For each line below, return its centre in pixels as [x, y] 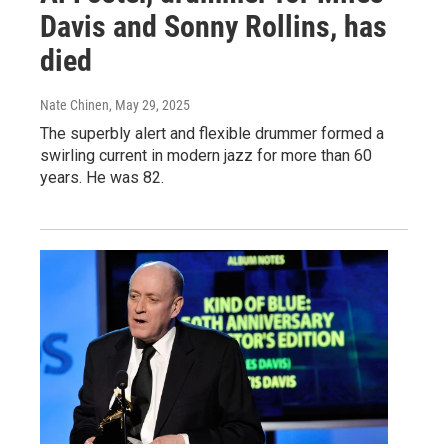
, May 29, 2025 [149, 105]
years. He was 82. [102, 178]
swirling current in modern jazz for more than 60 [206, 156]
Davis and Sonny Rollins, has [213, 27]
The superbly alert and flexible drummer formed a [212, 134]
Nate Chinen [74, 105]
